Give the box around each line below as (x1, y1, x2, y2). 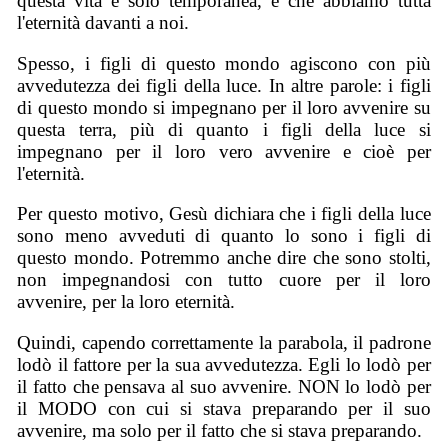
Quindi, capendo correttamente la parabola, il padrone (17, 332, 431, 354)
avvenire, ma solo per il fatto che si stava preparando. (17, 420, 423, 442)
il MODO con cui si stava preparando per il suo (17, 398, 431, 420)
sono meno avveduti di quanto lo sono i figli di (17, 225, 431, 247)
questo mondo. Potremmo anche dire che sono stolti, (17, 247, 431, 269)
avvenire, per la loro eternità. (17, 291, 236, 313)
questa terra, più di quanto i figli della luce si (17, 118, 431, 140)
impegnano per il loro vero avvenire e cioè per (17, 140, 431, 162)
